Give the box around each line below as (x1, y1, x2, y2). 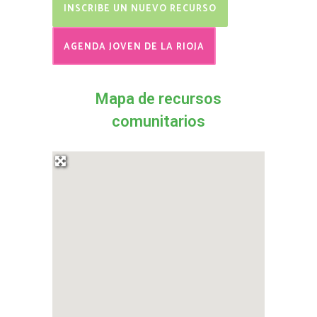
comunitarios (112, 113, 205, 130)
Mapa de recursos (96, 90, 221, 108)
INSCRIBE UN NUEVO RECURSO (64, 1, 217, 16)
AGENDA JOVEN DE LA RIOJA (64, 40, 204, 54)
